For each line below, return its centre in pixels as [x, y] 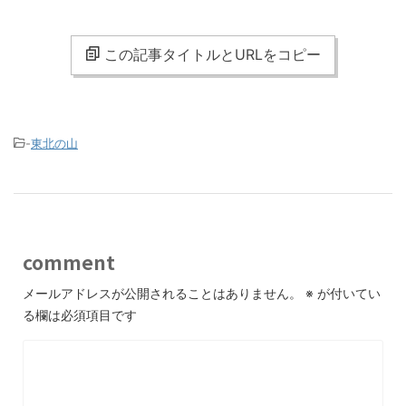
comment [69, 262]
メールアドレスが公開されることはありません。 [162, 294]
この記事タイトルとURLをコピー [213, 55]
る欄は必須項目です [80, 315]
